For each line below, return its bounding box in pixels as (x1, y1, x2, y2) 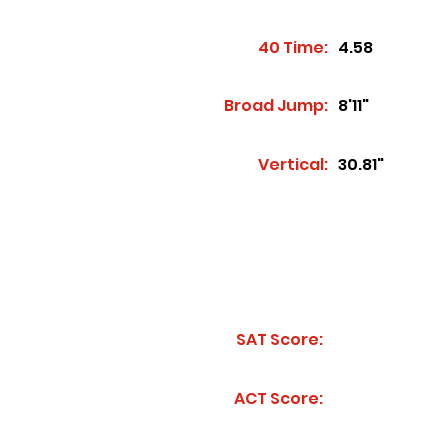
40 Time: (258, 36, 328, 59)
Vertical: (258, 153, 328, 176)
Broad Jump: (224, 94, 328, 117)
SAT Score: (236, 328, 323, 351)
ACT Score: (234, 387, 323, 410)
